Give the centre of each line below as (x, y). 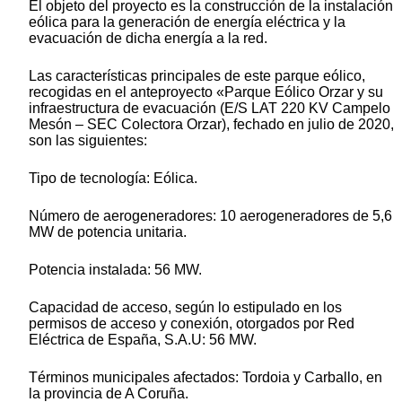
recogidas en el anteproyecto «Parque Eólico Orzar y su (206, 92)
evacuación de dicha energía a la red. (148, 39)
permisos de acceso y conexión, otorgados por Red (192, 324)
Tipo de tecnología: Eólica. (113, 179)
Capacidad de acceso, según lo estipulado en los (185, 308)
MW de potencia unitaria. (108, 232)
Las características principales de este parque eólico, (197, 76)
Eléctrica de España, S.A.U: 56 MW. (143, 340)
